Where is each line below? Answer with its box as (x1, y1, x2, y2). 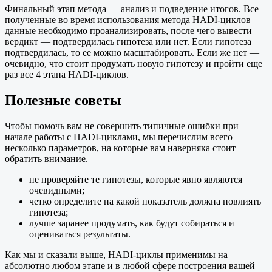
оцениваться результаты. (29, 229, 131, 240)
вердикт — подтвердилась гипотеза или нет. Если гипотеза (5, 36, 251, 47)
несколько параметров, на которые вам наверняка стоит (5, 143, 236, 154)
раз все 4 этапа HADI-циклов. (5, 69, 129, 80)
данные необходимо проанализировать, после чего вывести (5, 25, 252, 36)
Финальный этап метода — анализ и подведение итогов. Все (5, 4, 259, 15)
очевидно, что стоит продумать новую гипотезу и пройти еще (5, 58, 262, 69)
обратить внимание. (5, 154, 88, 165)
